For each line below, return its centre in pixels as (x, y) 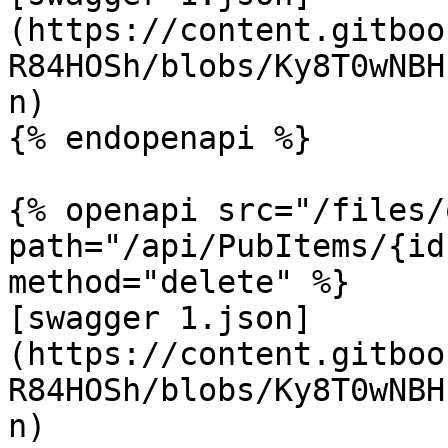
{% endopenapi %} (160, 138)
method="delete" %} (179, 282)
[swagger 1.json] (160, 318)
